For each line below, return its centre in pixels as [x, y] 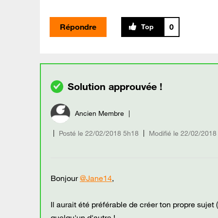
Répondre [78, 27]
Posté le [71, 133]
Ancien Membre [100, 113]
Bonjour [65, 178]
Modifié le [164, 133]
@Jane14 [96, 178]
